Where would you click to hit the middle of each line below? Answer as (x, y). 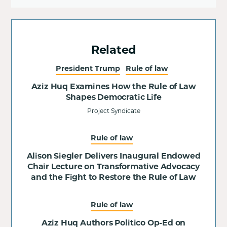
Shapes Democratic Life (113, 97)
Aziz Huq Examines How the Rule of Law (113, 87)
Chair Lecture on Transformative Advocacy (113, 167)
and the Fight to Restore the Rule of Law (113, 177)
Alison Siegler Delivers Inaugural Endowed (113, 156)
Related (113, 50)
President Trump (88, 69)
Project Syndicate (113, 111)
